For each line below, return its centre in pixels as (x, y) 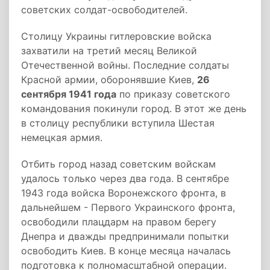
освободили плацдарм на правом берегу (119, 222)
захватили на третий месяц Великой (109, 51)
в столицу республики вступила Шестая (118, 123)
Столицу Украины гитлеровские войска (116, 36)
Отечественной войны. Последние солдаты (125, 65)
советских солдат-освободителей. (104, 10)
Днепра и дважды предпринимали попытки (125, 236)
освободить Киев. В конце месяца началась (126, 251)
